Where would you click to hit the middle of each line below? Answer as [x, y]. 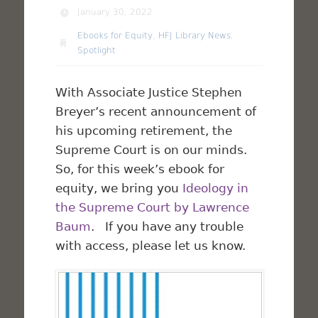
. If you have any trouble [168, 226]
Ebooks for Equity [115, 35]
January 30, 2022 [115, 12]
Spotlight [97, 50]
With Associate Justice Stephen [149, 92]
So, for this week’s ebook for [140, 169]
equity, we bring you [119, 188]
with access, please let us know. [151, 245]
